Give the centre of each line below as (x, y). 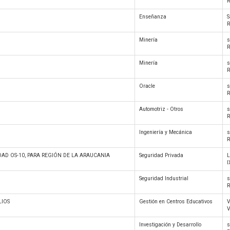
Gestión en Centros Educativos (176, 202)
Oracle (147, 86)
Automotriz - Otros (161, 109)
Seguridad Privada (161, 155)
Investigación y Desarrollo (170, 225)
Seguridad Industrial (164, 178)
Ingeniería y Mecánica (166, 132)
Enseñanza (153, 17)
